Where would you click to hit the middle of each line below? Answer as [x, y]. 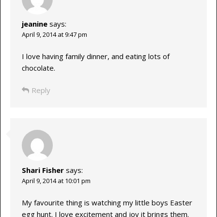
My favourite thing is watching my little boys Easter [107, 202]
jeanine [34, 24]
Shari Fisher [43, 170]
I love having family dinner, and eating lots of [95, 56]
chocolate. [38, 68]
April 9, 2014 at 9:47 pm [54, 35]
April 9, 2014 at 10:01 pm [56, 181]
